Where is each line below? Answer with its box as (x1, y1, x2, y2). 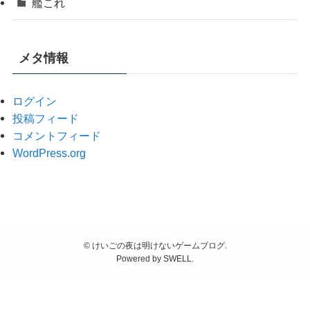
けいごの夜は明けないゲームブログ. (89, 241, 227, 251)
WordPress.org (12, 146, 86, 159)
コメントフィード (12, 129, 101, 142)
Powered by (116, 254, 163, 264)
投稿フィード (12, 111, 79, 125)
